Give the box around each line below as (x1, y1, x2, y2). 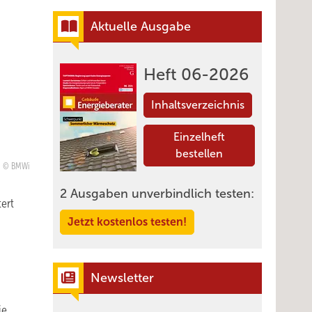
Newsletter (91, 271, 154, 285)
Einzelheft (173, 131, 225, 143)
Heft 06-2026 (143, 65, 249, 84)
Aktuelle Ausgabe (91, 19, 191, 33)
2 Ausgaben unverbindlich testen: (60, 187, 254, 201)
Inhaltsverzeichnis (151, 99, 244, 111)
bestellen (175, 148, 223, 159)
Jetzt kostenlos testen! (68, 216, 187, 228)
